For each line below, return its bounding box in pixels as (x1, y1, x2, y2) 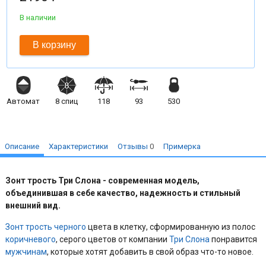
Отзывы (118, 141, 150, 151)
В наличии (20, 12, 56, 22)
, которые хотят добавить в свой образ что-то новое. (47, 246, 254, 256)
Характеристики (49, 141, 109, 151)
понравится (210, 234, 258, 244)
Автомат (7, 97, 40, 106)
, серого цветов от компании (56, 234, 170, 244)
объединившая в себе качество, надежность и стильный (5, 188, 241, 198)
